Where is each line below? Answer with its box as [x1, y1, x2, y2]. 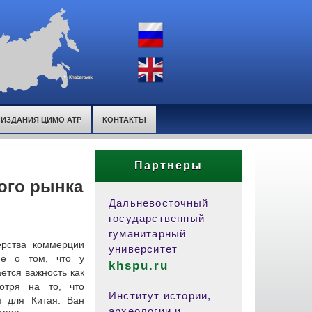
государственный [109, 212, 205, 224]
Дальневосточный [109, 197, 208, 209]
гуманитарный [109, 228, 187, 240]
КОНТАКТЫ [102, 114, 146, 125]
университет [109, 243, 178, 255]
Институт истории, [109, 290, 212, 302]
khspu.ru [109, 259, 169, 272]
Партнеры [134, 159, 203, 171]
